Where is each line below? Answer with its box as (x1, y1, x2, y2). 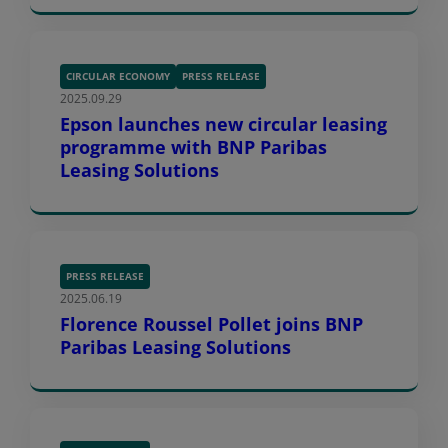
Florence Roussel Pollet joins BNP (60, 312, 363, 336)
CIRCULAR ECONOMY (66, 68, 170, 83)
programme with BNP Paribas (60, 135, 327, 159)
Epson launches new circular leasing (60, 112, 387, 136)
